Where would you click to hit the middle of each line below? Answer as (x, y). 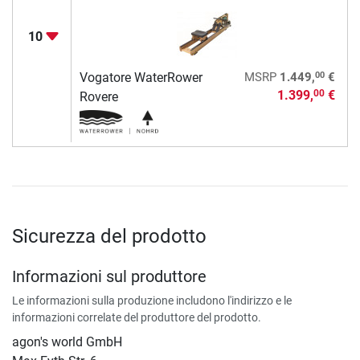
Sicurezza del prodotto (109, 236)
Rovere (98, 96)
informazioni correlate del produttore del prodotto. (137, 317)
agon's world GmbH (67, 342)
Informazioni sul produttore (109, 276)
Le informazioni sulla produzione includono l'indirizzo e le (152, 300)
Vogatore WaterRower (141, 77)
